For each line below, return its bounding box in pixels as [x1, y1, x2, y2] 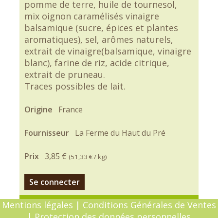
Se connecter [29, 177, 80, 187]
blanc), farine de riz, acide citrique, [24, 57, 169, 69]
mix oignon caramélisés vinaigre [24, 10, 159, 22]
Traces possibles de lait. [24, 80, 126, 92]
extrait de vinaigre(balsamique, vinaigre [24, 45, 191, 57]
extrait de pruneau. [24, 69, 105, 80]
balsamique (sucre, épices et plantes [24, 22, 178, 34]
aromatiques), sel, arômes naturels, [24, 34, 173, 45]
